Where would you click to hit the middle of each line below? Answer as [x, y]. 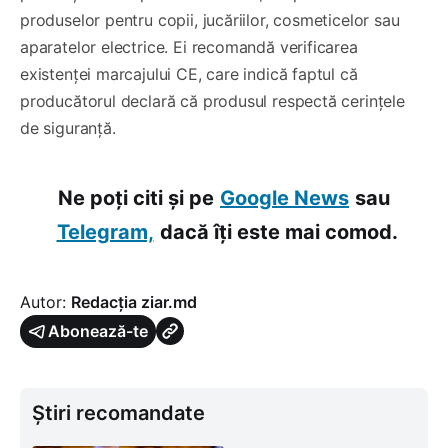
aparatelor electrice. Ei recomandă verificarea [189, 46]
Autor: [45, 301]
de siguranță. [68, 127]
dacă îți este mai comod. [278, 231]
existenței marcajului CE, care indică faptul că [189, 73]
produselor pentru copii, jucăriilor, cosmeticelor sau [210, 19]
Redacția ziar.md [134, 301]
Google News [284, 197]
